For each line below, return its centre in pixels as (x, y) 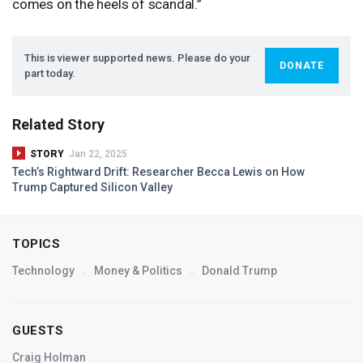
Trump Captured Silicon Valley (92, 187)
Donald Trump (239, 270)
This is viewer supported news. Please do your (137, 58)
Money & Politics (138, 270)
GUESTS (38, 330)
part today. (50, 73)
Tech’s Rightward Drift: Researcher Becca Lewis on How (158, 171)
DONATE (302, 65)
